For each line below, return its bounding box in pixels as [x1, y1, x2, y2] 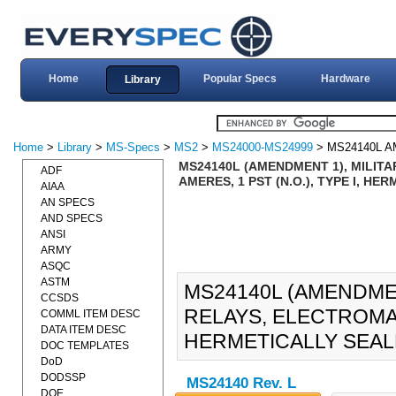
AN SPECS [41, 196, 95, 209]
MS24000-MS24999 [212, 141, 313, 154]
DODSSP [41, 371, 86, 384]
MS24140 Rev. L [186, 375, 296, 392]
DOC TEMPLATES [41, 339, 129, 352]
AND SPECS [41, 212, 103, 225]
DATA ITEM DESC [41, 324, 126, 336]
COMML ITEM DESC [41, 308, 141, 320]
